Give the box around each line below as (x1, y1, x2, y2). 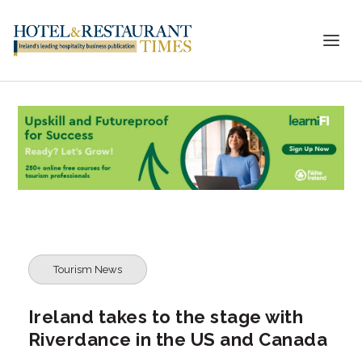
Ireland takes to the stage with (27, 305, 304, 327)
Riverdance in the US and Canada (27, 328, 328, 350)
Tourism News (53, 263, 122, 276)
